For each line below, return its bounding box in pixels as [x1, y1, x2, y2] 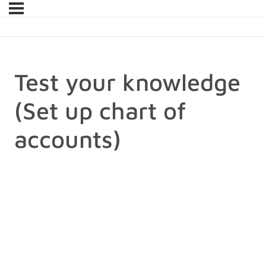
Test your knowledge [14, 68, 240, 96]
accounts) [14, 125, 121, 153]
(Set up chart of [14, 96, 186, 125]
